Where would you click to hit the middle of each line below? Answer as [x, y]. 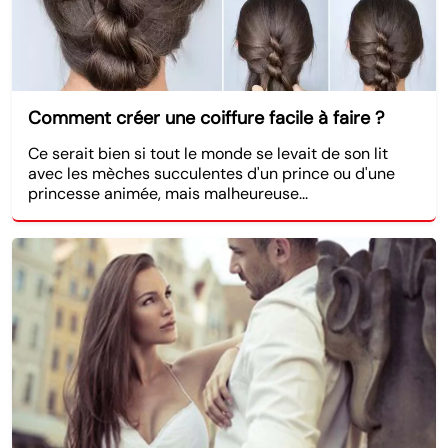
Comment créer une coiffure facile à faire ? [206, 117]
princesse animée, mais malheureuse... [168, 193]
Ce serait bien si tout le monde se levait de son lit [208, 153]
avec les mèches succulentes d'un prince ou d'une [211, 173]
